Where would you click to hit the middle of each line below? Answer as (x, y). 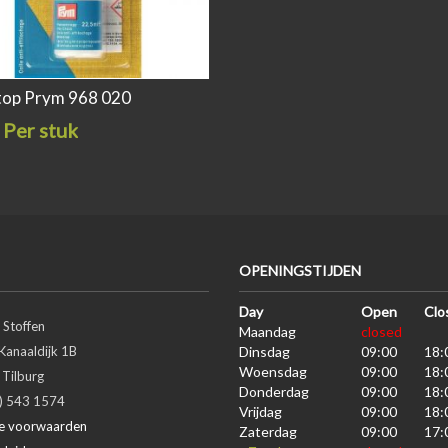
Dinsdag (264, 351)
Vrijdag (260, 411)
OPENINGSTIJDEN (300, 270)
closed (381, 331)
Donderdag (274, 391)
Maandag (267, 331)
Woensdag (273, 371)
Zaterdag (268, 431)
